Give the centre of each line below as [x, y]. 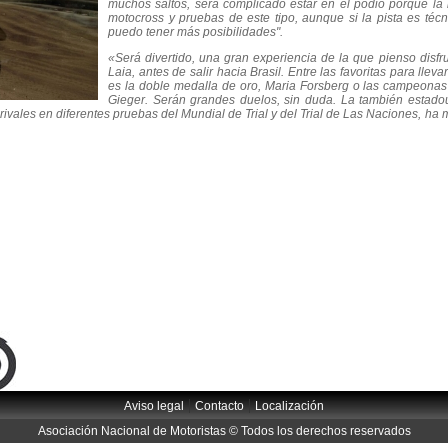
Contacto [219, 406]
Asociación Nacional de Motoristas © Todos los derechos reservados [224, 431]
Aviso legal [154, 406]
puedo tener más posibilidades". [195, 32]
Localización [289, 406]
